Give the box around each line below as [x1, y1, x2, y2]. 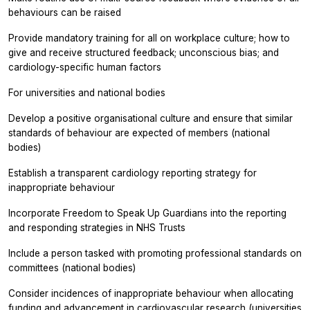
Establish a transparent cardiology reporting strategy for [8, 167, 257, 179]
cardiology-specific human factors [8, 61, 161, 73]
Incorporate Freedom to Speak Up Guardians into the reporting [8, 207, 286, 219]
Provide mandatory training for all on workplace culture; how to [8, 32, 290, 44]
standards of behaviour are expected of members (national [8, 127, 270, 138]
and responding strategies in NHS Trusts [8, 221, 185, 233]
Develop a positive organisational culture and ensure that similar [8, 112, 293, 124]
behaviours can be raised [8, 6, 121, 18]
